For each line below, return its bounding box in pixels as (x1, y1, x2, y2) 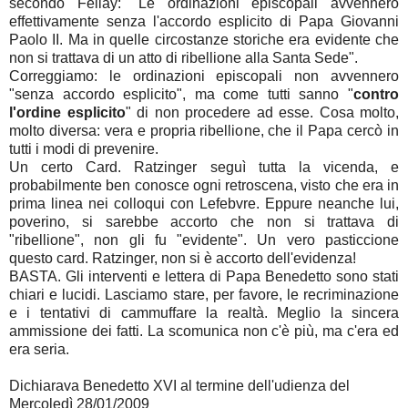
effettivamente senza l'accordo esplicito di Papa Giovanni (9, 13, 399, 29)
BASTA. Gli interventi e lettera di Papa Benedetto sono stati (9, 268, 399, 284)
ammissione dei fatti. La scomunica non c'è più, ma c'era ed (9, 322, 399, 339)
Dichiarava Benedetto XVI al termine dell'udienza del (9, 377, 350, 393)
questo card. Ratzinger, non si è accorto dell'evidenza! (9, 250, 356, 266)
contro (353, 86, 399, 102)
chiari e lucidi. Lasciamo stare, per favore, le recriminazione (9, 286, 399, 302)
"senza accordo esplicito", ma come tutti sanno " (9, 86, 353, 102)
